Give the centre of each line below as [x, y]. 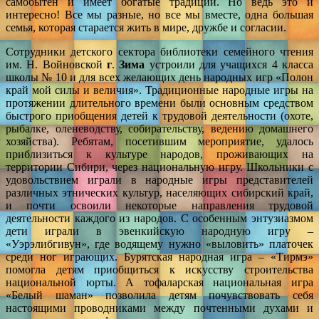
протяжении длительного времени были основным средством [159, 103]
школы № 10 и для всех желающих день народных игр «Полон [159, 77]
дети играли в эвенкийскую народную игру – [159, 231]
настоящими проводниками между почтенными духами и [159, 308]
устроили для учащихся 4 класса [229, 64]
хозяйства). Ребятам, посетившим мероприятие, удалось [159, 141]
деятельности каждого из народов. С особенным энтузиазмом [159, 218]
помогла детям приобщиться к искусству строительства [159, 269]
